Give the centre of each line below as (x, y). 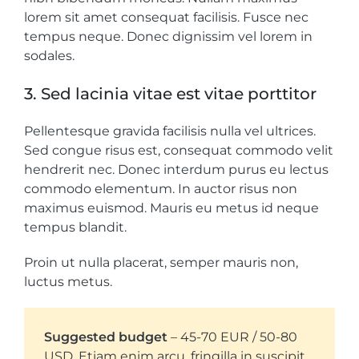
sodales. (49, 56)
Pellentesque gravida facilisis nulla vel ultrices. (170, 131)
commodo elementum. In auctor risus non (161, 189)
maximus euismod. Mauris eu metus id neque (171, 208)
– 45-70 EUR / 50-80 (232, 337)
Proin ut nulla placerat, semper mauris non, (161, 263)
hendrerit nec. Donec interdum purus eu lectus (176, 170)
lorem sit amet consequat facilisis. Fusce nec (166, 18)
